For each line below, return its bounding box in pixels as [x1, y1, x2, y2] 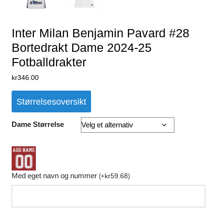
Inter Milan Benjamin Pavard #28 [12, 26, 189, 40]
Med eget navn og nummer [12, 171, 99, 180]
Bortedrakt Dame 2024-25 [12, 41, 152, 54]
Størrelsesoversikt [16, 96, 86, 107]
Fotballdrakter [12, 55, 86, 69]
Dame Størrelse [12, 120, 64, 128]
